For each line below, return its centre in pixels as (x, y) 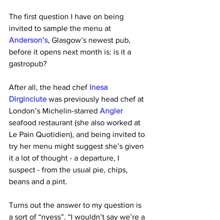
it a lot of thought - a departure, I (65, 158)
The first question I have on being (67, 16)
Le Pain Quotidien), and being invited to (78, 134)
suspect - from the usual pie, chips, (69, 170)
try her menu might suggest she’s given (77, 146)
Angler (111, 111)
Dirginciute (28, 99)
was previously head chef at (97, 99)
